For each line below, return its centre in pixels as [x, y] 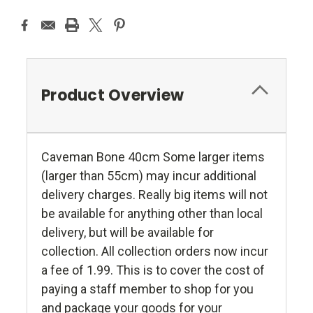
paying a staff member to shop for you [147, 289]
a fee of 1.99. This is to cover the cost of [153, 270]
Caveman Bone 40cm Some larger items [153, 157]
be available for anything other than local [152, 214]
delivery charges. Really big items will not [154, 195]
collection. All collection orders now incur [155, 252]
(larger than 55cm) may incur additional [149, 176]
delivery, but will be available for [128, 233]
